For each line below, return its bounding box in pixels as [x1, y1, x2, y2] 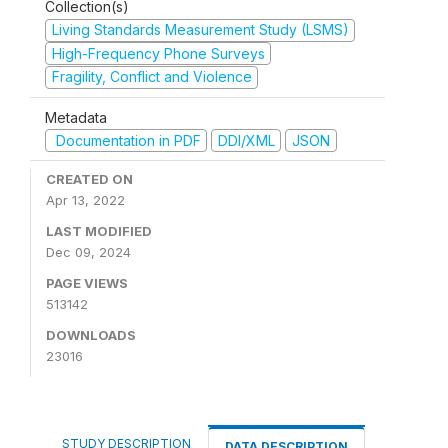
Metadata [45, 108, 107, 126]
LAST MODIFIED [46, 223, 152, 239]
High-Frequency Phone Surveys [51, 44, 265, 62]
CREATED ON [46, 171, 133, 187]
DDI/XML [217, 131, 275, 149]
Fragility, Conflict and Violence [51, 68, 252, 85]
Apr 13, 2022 [46, 192, 125, 208]
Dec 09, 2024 [46, 244, 131, 260]
